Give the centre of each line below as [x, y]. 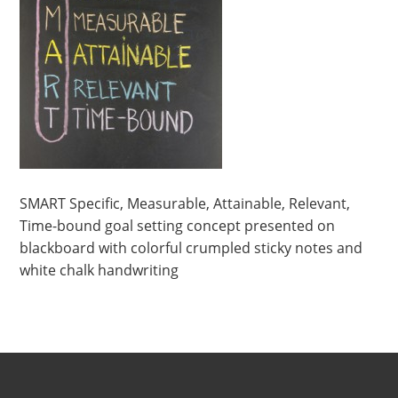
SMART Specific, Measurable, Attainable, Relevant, [185, 203]
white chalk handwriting [99, 270]
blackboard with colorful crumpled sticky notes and [191, 248]
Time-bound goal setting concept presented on [178, 226]
